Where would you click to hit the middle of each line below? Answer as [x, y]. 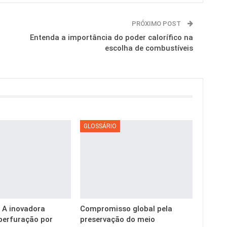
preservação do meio [118, 219]
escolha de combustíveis [149, 48]
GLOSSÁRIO [100, 126]
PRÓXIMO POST [157, 24]
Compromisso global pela [126, 209]
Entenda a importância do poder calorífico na [111, 38]
